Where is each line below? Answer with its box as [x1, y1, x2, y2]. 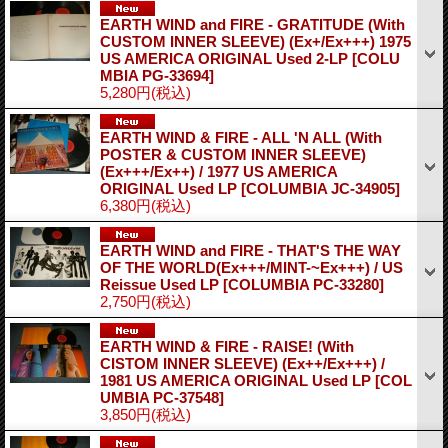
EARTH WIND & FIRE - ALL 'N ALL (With [100, 128, 382, 146]
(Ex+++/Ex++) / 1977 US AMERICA [100, 162, 337, 180]
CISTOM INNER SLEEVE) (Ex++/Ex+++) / [100, 354, 385, 372]
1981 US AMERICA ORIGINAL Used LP [100, 371, 375, 389]
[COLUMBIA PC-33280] [223, 275, 384, 293]
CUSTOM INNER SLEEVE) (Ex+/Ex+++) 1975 [100, 32, 411, 50]
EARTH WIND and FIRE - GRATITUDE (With [100, 15, 405, 33]
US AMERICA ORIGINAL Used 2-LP [100, 49, 352, 67]
